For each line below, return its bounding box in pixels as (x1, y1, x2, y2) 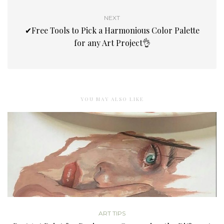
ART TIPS (98, 209, 125, 217)
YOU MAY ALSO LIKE (80, 95, 144, 102)
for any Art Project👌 (73, 37, 150, 48)
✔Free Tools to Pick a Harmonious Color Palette (24, 24, 199, 35)
